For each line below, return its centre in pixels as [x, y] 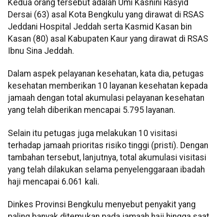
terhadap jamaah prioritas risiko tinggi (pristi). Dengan [108, 145]
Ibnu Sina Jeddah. [41, 51]
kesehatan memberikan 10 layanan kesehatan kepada [108, 86]
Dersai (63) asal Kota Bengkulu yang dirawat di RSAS [106, 15]
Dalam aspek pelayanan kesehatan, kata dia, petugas [106, 74]
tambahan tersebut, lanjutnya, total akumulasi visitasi [107, 157]
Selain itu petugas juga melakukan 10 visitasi [93, 133]
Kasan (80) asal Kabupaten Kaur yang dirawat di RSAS [108, 39]
